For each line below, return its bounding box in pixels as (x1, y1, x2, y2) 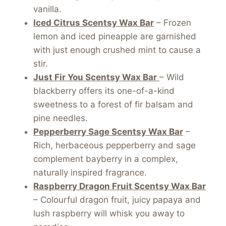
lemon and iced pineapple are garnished (33, 31, 196, 42)
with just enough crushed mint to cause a (33, 45, 201, 55)
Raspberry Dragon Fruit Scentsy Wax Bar (33, 181, 206, 192)
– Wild (159, 72, 184, 83)
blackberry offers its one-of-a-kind (33, 86, 175, 96)
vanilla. (33, 4, 62, 15)
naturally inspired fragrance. (33, 167, 147, 178)
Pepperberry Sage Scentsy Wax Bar (33, 127, 183, 137)
